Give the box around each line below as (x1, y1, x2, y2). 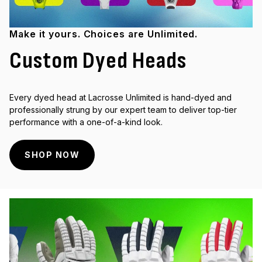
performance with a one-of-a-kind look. (9, 116, 163, 127)
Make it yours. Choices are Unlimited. (9, 27, 198, 40)
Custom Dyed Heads (9, 46, 187, 75)
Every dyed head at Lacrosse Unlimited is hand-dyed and (9, 92, 232, 102)
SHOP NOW (25, 149, 80, 160)
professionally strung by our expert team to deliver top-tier (9, 104, 237, 115)
